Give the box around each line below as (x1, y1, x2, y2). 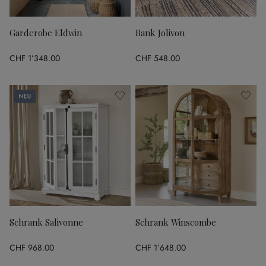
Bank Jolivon (135, 27, 185, 39)
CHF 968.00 (9, 241, 54, 254)
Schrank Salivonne (9, 216, 83, 228)
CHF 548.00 (135, 52, 180, 64)
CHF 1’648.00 (135, 241, 186, 254)
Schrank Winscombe (135, 216, 216, 228)
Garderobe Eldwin (9, 27, 82, 39)
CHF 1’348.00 (9, 52, 60, 64)
